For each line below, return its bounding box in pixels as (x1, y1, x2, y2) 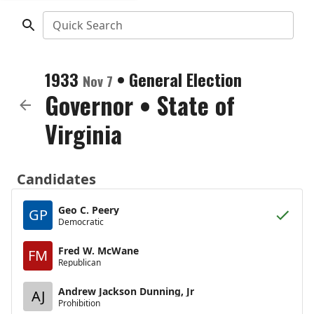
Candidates (17, 170, 96, 189)
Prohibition (58, 296, 100, 309)
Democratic (58, 215, 104, 228)
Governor (45, 87, 133, 123)
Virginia (45, 116, 122, 151)
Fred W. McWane (58, 243, 139, 257)
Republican (58, 256, 101, 268)
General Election (129, 67, 242, 92)
